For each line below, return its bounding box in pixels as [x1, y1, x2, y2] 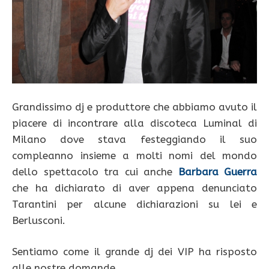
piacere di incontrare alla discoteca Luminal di [12, 116, 257, 129]
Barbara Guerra [178, 165, 257, 178]
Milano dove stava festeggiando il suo [12, 133, 257, 145]
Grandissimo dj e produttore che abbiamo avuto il [12, 100, 257, 113]
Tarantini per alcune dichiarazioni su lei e [12, 198, 257, 210]
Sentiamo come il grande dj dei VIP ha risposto [12, 246, 257, 258]
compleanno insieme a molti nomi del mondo [12, 149, 257, 162]
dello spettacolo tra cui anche [12, 165, 178, 178]
